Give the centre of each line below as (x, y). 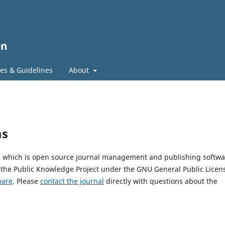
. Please (26, 181)
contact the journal (72, 181)
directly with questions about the (161, 181)
